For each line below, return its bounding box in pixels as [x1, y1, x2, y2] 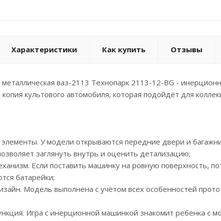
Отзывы [171, 44, 202, 54]
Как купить [102, 44, 146, 54]
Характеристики [11, 44, 77, 54]
